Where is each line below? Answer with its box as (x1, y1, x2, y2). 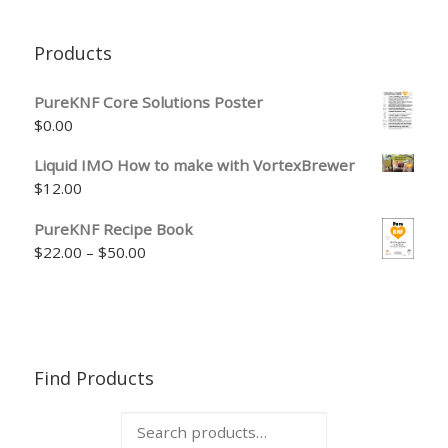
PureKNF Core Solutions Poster (34, 91, 264, 112)
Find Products (34, 365, 155, 390)
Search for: (33, 415, 124, 431)
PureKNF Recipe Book (34, 218, 194, 239)
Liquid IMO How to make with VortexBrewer (34, 155, 356, 176)
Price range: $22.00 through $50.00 (145, 240, 401, 261)
